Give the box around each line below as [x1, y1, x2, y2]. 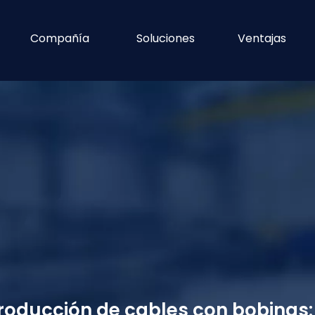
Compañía [30, 30, 90, 46]
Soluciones [136, 30, 195, 46]
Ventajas [238, 30, 287, 46]
